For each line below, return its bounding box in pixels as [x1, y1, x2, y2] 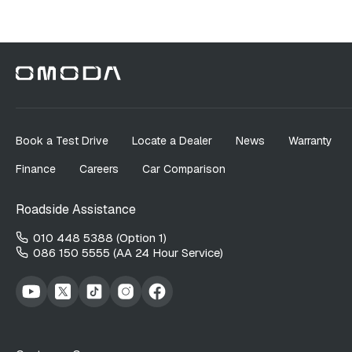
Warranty [288, 133, 332, 148]
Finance [16, 161, 56, 176]
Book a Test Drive [16, 133, 108, 148]
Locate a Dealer [132, 133, 212, 148]
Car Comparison [142, 161, 225, 176]
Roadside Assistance [16, 200, 136, 218]
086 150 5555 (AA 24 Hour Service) [33, 244, 223, 260]
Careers [79, 161, 119, 176]
